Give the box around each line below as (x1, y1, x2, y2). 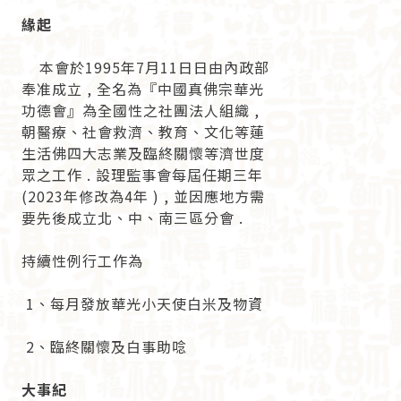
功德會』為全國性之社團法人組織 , (21, 99, 260, 122)
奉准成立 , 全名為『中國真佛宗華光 (21, 78, 265, 100)
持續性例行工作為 (21, 250, 144, 272)
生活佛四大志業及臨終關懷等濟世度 (21, 142, 266, 165)
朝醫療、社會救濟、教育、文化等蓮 (21, 121, 266, 143)
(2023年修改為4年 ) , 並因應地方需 (21, 185, 266, 208)
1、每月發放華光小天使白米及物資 (21, 293, 264, 315)
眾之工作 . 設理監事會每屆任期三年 (21, 164, 264, 186)
